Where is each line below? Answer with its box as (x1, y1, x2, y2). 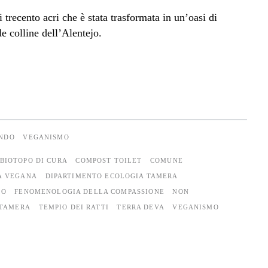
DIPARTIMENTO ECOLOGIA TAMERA (45, 172, 178, 180)
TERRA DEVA (117, 203, 165, 211)
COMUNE (150, 157, 183, 165)
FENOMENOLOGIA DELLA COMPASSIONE (14, 188, 165, 196)
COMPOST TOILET (75, 157, 142, 165)
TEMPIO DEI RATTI (38, 203, 109, 211)
